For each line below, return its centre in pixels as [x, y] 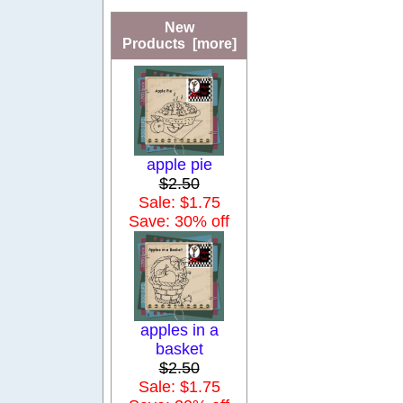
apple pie [179, 165]
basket [179, 349]
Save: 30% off [179, 222]
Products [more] [179, 44]
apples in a [179, 331]
